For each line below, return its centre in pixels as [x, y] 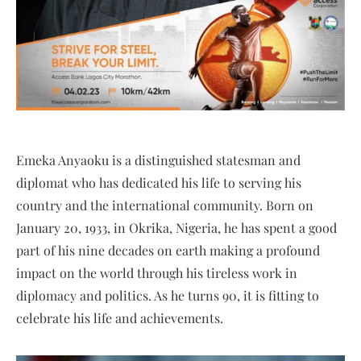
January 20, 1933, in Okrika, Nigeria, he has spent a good [176, 227]
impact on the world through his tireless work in [157, 272]
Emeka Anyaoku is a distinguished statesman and [158, 160]
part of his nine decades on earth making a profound [168, 250]
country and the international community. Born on [165, 205]
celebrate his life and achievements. [120, 317]
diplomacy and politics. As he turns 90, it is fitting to [168, 295]
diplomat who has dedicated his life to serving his [159, 182]
